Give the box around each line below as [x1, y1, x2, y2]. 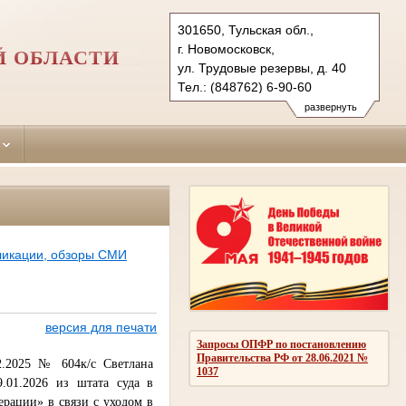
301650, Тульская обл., [178, 23, 314, 37]
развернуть [304, 101, 357, 112]
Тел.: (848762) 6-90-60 [178, 80, 312, 94]
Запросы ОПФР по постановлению [197, 337, 366, 351]
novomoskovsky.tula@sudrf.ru [178, 99, 350, 113]
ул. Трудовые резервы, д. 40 [178, 61, 346, 75]
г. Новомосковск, [178, 42, 275, 56]
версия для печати [44, 320, 157, 335]
